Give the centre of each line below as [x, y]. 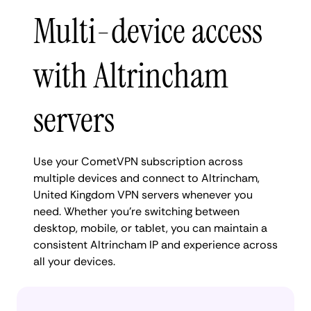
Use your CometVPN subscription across [138, 161]
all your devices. [74, 261]
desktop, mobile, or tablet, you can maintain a [150, 228]
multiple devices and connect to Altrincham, [146, 178]
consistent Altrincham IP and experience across [155, 244]
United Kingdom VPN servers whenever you [143, 194]
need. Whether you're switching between [136, 211]
